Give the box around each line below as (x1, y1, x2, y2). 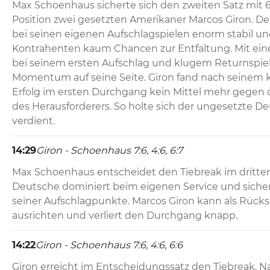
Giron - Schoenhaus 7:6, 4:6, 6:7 (36, 145, 183, 157)
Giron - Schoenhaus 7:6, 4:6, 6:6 (36, 239, 183, 251)
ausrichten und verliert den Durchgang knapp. (12, 210, 237, 222)
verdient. (12, 115, 55, 127)
